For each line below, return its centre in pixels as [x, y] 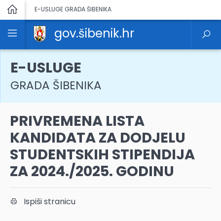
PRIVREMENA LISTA [77, 121]
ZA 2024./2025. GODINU [92, 171]
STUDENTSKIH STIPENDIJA [102, 154]
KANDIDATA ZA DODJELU [98, 138]
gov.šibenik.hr [94, 33]
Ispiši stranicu [47, 202]
